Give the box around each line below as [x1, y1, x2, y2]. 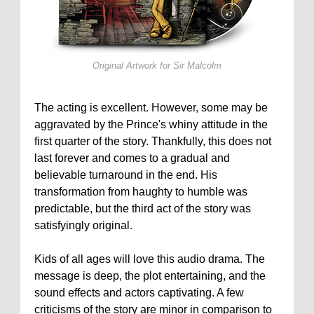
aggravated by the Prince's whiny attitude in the [34, 118, 268, 130]
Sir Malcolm [173, 60, 221, 71]
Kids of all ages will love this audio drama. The [34, 253, 265, 265]
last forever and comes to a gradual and [34, 152, 230, 164]
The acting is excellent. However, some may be [34, 102, 268, 114]
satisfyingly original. [34, 219, 132, 231]
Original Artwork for [93, 60, 173, 71]
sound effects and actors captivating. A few [34, 287, 244, 299]
